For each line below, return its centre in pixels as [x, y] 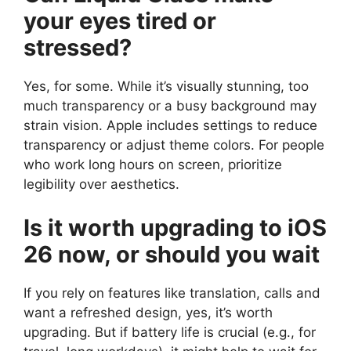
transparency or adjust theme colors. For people [174, 145]
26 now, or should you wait [172, 254]
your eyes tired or [120, 21]
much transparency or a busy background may [170, 106]
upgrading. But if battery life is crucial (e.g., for [170, 332]
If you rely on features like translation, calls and [172, 293]
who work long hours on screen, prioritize [153, 165]
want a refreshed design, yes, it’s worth [148, 312]
